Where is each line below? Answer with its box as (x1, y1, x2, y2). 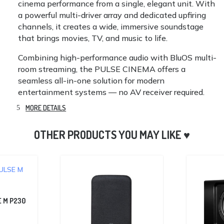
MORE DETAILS (25, 103, 66, 112)
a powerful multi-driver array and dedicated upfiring (18, 9, 206, 20)
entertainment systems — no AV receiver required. (18, 86, 205, 97)
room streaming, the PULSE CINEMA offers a (18, 63, 186, 74)
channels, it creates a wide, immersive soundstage (18, 21, 204, 31)
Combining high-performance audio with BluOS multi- (18, 52, 217, 62)
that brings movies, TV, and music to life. (18, 32, 168, 43)
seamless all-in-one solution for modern (18, 75, 165, 85)
